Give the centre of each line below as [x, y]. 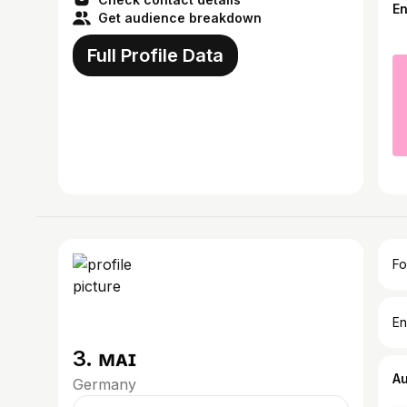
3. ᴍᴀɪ [104, 358]
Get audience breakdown [180, 18]
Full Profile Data [155, 55]
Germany [104, 384]
